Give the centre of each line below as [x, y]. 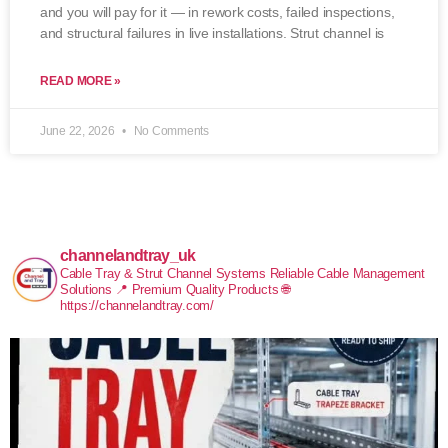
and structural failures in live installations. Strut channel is [212, 33]
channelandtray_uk [128, 256]
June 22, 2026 [79, 131]
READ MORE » [81, 81]
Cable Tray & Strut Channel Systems [163, 274]
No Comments [169, 131]
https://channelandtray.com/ [137, 306]
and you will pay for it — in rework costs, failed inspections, [217, 12]
